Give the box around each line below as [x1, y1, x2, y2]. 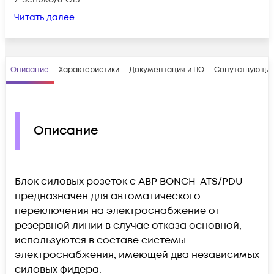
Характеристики [59, 64, 119, 75]
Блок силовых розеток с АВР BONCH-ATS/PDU [15, 174, 243, 188]
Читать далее [14, 11, 75, 23]
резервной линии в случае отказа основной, [15, 218, 242, 232]
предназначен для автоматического [15, 189, 201, 203]
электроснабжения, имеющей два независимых [15, 248, 259, 262]
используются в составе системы [15, 233, 186, 247]
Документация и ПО [129, 64, 204, 75]
